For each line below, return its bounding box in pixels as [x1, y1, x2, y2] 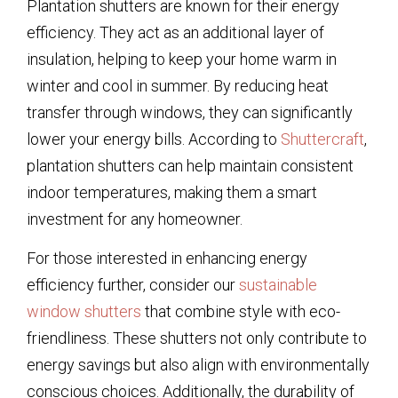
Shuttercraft [281, 129, 364, 148]
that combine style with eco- [141, 302, 340, 322]
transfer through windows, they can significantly [27, 102, 353, 122]
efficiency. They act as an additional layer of [27, 22, 324, 42]
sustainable [239, 275, 317, 295]
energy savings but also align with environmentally [27, 355, 370, 375]
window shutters [27, 302, 141, 322]
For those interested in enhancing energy [27, 249, 307, 268]
